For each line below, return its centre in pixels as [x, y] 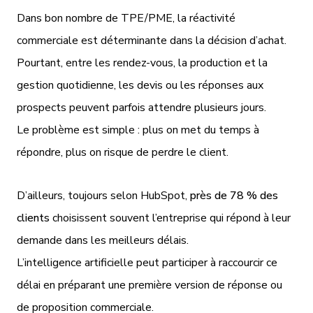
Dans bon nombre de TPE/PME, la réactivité [126, 18]
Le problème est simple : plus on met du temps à [138, 130]
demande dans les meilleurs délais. [103, 240]
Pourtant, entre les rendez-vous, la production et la [142, 63]
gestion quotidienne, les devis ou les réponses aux [140, 85]
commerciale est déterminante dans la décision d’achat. [153, 40]
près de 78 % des [234, 195]
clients [33, 218]
